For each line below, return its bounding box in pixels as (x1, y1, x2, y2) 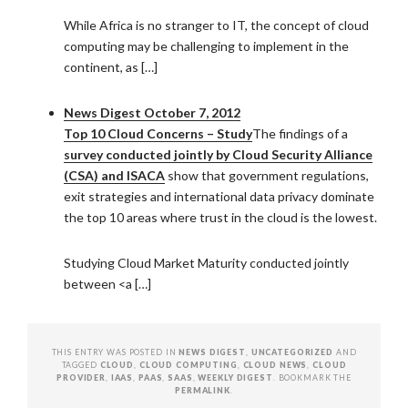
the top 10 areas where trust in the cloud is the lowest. (64, 209, 377, 225)
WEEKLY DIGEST (198, 372, 273, 382)
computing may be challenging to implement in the (64, 38, 349, 54)
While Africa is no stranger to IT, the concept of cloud (64, 17, 369, 33)
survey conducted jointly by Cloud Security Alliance (64, 147, 372, 162)
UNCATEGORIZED (250, 347, 333, 357)
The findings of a (252, 126, 348, 141)
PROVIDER (56, 372, 106, 382)
